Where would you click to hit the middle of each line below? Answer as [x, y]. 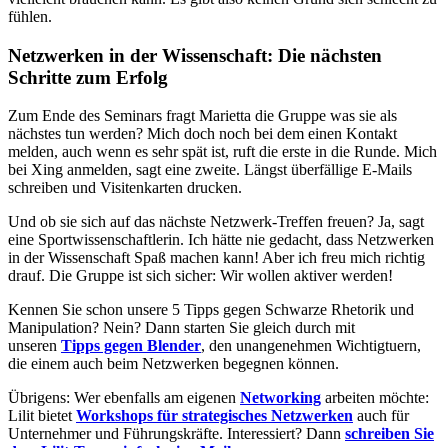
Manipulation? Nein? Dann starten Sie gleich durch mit [181, 328]
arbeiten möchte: [375, 398]
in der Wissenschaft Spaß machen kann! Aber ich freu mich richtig [216, 258]
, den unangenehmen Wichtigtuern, [311, 346]
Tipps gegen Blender [131, 346]
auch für [381, 416]
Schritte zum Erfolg [88, 77]
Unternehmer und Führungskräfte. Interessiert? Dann [176, 434]
